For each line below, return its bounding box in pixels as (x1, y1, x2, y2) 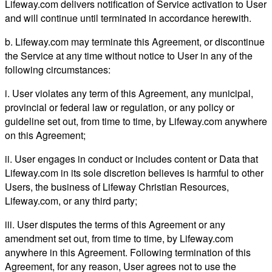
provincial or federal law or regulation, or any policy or (5, 100, 234, 114)
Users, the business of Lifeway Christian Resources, (5, 179, 229, 194)
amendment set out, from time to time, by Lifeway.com (5, 231, 233, 245)
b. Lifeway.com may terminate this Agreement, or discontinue (5, 34, 265, 49)
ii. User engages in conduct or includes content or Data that (5, 151, 258, 166)
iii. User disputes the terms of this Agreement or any (5, 217, 225, 231)
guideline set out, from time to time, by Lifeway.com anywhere (5, 114, 267, 128)
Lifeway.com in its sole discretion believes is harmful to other (5, 165, 263, 180)
